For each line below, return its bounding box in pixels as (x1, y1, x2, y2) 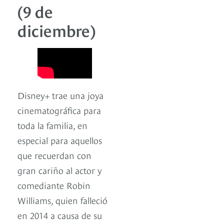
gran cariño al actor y (17, 163, 102, 176)
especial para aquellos (17, 133, 102, 146)
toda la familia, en (17, 118, 87, 131)
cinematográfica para (17, 103, 101, 116)
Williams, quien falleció (17, 193, 107, 206)
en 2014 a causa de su (17, 208, 102, 221)
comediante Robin (17, 178, 90, 191)
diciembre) (17, 18, 95, 40)
